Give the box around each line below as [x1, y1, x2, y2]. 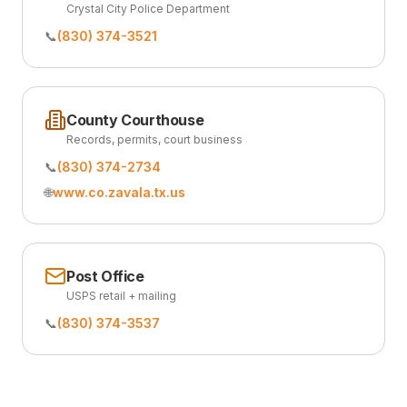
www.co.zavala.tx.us [53, 184, 185, 200]
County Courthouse [66, 111, 204, 129]
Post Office [66, 267, 144, 285]
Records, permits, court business [66, 133, 243, 146]
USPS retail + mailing [66, 289, 176, 303]
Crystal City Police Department [66, 2, 230, 15]
